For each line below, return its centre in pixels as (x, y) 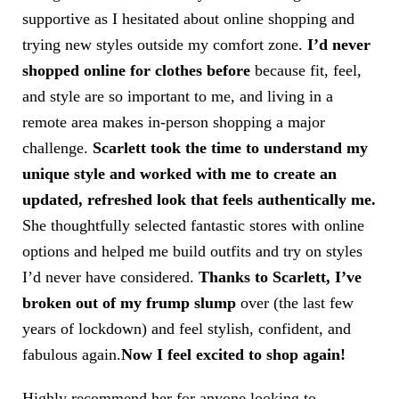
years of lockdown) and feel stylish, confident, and (187, 329)
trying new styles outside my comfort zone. (165, 45)
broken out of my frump (108, 303)
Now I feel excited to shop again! (233, 354)
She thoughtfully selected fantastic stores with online (193, 225)
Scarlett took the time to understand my (230, 148)
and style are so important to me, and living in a (178, 96)
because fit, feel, (306, 70)
